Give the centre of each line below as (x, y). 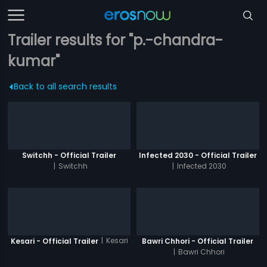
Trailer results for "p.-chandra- (116, 40)
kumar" (34, 61)
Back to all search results (66, 86)
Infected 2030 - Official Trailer (198, 155)
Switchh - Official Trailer (69, 155)
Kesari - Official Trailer (54, 241)
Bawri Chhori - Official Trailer (198, 241)
